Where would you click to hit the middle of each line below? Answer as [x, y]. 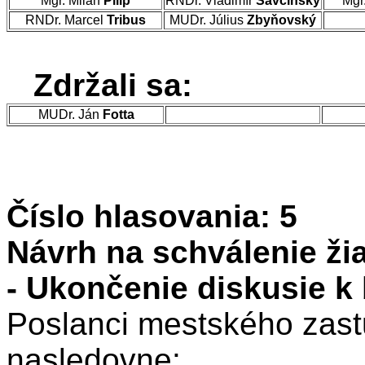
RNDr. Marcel [66, 20]
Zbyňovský [281, 20]
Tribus [126, 20]
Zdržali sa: [113, 85]
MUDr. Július [208, 20]
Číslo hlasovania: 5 [152, 216]
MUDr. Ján [70, 114]
